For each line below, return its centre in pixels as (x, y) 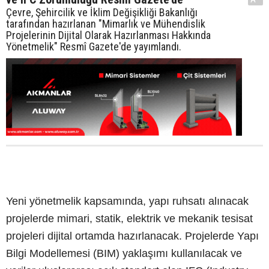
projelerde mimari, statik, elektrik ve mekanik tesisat (129, 219)
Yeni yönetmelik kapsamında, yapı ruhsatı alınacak (127, 201)
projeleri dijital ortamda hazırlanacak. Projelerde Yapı (132, 236)
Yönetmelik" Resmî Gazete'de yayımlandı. (94, 47)
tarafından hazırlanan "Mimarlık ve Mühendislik (106, 24)
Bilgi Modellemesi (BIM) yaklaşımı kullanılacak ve (124, 254)
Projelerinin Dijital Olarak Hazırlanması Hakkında (108, 35)
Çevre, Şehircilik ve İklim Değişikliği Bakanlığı (102, 13)
